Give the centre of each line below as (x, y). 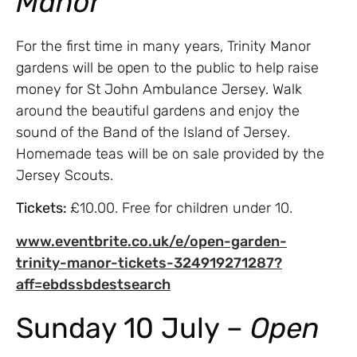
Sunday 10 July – (133, 328)
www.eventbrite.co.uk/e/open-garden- (151, 241)
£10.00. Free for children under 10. (183, 208)
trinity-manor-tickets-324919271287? (149, 263)
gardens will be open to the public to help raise (167, 67)
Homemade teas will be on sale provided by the (170, 153)
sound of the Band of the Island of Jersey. (153, 132)
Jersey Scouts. (65, 175)
